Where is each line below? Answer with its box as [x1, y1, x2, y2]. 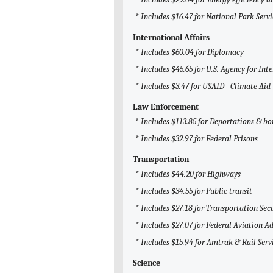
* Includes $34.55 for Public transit [135, 186, 252, 197]
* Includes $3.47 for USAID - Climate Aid [135, 81, 271, 92]
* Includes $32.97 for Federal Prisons [135, 133, 258, 144]
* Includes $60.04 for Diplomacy [135, 47, 244, 58]
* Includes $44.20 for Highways [135, 169, 241, 180]
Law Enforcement [133, 102, 199, 113]
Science [133, 258, 160, 269]
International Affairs [133, 32, 210, 43]
